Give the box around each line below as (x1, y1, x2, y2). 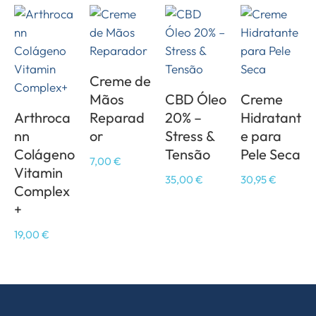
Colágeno (14, 145, 75, 163)
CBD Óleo (165, 90, 226, 108)
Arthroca (14, 109, 71, 126)
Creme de (90, 72, 151, 90)
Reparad (90, 109, 145, 126)
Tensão (165, 145, 210, 163)
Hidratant (241, 109, 301, 126)
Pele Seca (241, 145, 300, 163)
